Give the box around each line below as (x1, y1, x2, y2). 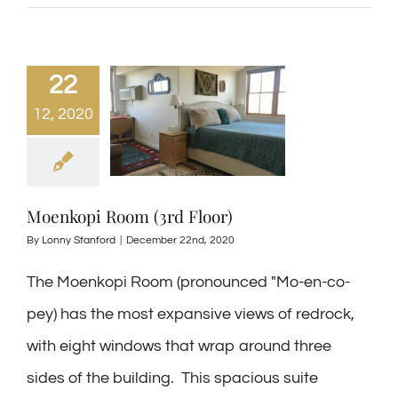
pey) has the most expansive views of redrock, (27, 306, 354, 322)
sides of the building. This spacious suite (27, 370, 318, 386)
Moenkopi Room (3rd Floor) (27, 204, 233, 227)
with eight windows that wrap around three (27, 338, 331, 354)
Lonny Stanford (42, 235, 115, 246)
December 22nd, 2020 (126, 235, 235, 246)
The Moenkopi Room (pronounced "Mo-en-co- (27, 274, 350, 291)
